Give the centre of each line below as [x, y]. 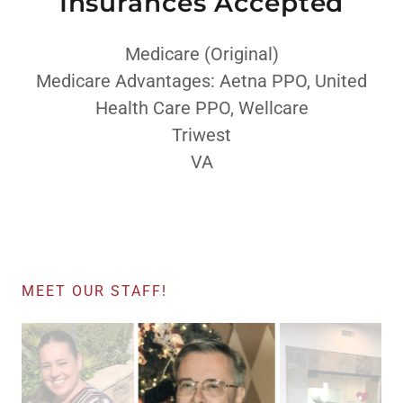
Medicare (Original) [201, 54]
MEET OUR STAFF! [94, 291]
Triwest [201, 135]
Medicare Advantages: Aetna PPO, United [201, 81]
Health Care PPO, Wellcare [201, 108]
